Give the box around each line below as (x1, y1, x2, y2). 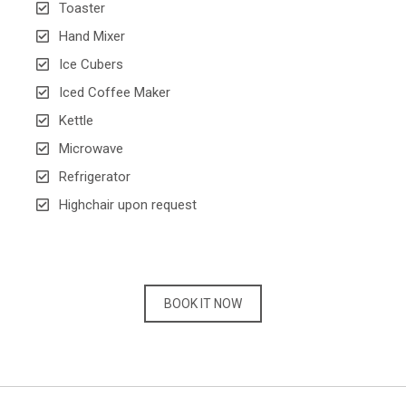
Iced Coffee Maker (59, 84, 170, 101)
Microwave (59, 140, 123, 158)
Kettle (59, 112, 93, 130)
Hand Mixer (59, 28, 125, 45)
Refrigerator (59, 169, 130, 186)
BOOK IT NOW (164, 296, 242, 312)
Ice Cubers (59, 56, 123, 73)
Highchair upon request (59, 197, 197, 214)
